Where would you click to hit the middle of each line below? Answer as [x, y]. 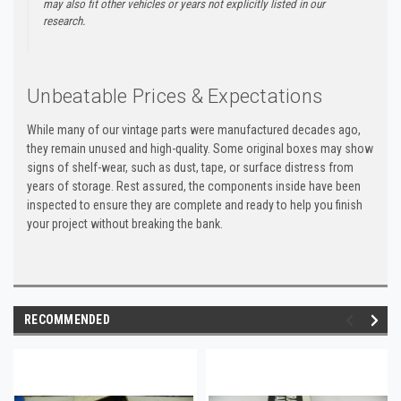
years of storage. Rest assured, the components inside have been [194, 186]
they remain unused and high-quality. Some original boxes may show [200, 148]
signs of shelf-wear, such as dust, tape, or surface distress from [190, 167]
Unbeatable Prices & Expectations [175, 96]
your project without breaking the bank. [125, 223]
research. [64, 21]
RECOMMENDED [67, 319]
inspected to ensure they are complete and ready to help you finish [195, 205]
